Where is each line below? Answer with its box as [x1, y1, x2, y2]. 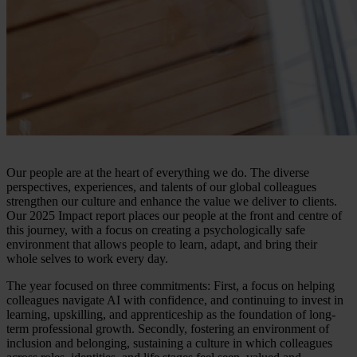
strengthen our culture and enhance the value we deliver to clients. [6, 194, 337, 208]
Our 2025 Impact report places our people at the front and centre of [6, 208, 342, 222]
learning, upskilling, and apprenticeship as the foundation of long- [6, 307, 335, 321]
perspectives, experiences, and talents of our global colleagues [6, 179, 316, 194]
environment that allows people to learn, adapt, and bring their [6, 237, 317, 251]
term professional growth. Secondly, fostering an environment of [6, 321, 329, 335]
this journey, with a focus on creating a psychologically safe [6, 222, 305, 237]
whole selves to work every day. [6, 251, 178, 265]
